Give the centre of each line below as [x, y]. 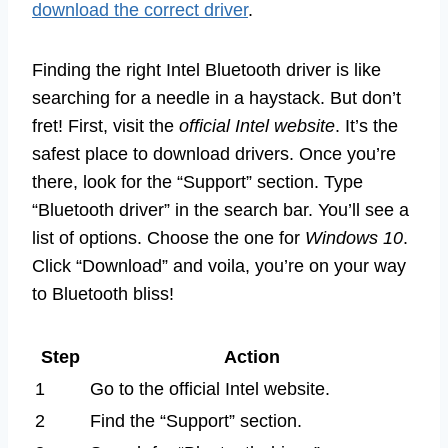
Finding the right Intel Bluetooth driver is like [206, 69]
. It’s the [366, 125]
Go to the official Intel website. [210, 388]
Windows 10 [354, 237]
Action [251, 356]
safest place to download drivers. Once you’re [214, 153]
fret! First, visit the [105, 125]
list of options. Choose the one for [168, 237]
